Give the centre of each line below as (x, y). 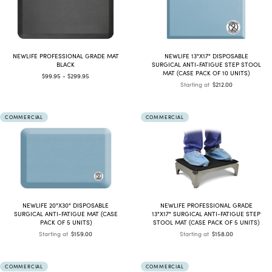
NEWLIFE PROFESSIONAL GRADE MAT (66, 56)
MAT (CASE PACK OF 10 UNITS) (206, 73)
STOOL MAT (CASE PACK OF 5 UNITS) (206, 222)
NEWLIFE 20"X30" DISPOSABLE (66, 205)
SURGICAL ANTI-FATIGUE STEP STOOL (206, 64)
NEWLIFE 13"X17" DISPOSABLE (206, 56)
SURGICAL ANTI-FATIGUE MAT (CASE (66, 213)
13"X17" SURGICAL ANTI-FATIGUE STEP (206, 213)
